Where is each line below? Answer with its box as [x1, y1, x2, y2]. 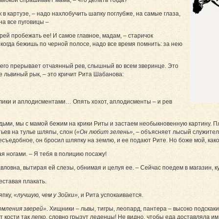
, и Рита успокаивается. [78, 191, 143, 198]
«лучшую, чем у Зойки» [14, 191, 78, 198]
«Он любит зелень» [76, 128, 133, 135]
